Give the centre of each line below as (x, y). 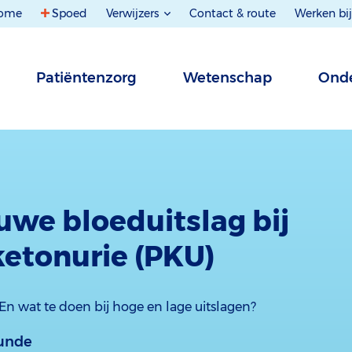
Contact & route (233, 13)
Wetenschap (227, 78)
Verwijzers (134, 13)
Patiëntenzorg (86, 78)
